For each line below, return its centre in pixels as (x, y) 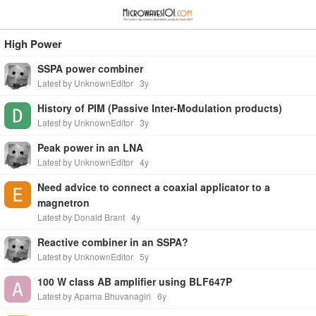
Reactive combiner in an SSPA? (113, 242)
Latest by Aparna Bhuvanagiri (94, 296)
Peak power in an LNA (90, 147)
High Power (33, 44)
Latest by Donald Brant (81, 217)
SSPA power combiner (90, 68)
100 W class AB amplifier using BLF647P (135, 281)
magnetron (63, 202)
